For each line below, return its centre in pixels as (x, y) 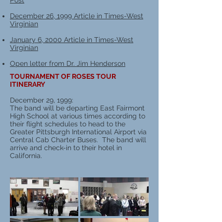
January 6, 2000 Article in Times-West (72, 40)
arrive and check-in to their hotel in (66, 148)
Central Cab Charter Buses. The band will (78, 140)
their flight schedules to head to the (68, 124)
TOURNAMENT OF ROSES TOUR (63, 76)
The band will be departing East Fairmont (77, 108)
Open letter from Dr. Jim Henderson (68, 63)
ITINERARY (28, 84)
